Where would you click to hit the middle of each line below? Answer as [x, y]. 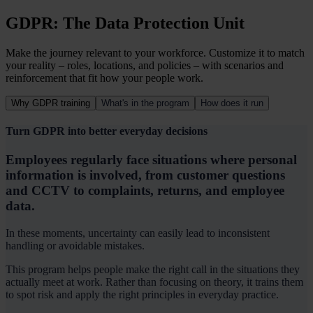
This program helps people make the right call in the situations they [153, 270]
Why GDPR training [51, 103]
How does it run [232, 103]
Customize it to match [257, 52]
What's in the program [145, 103]
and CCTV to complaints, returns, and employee [145, 191]
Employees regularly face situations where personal [151, 160]
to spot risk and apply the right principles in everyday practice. [142, 295]
